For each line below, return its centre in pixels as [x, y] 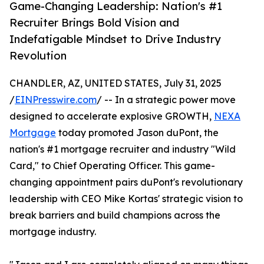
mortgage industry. [53, 232]
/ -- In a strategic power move [166, 100]
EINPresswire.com [56, 100]
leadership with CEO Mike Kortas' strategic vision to [126, 199]
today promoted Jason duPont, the [137, 133]
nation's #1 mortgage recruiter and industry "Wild [123, 149]
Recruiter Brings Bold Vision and [94, 23]
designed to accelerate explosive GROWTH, [112, 116]
